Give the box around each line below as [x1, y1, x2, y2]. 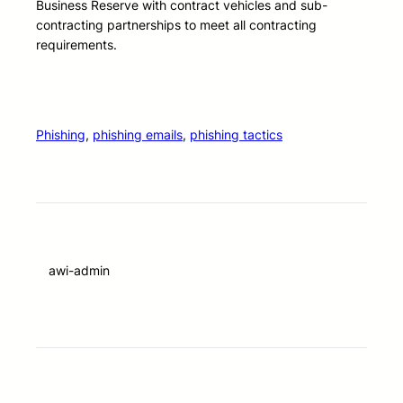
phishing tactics [190, 127, 282, 143]
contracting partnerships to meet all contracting [36, 17, 317, 33]
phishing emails [93, 127, 183, 143]
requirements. [36, 37, 117, 53]
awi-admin [49, 263, 110, 279]
